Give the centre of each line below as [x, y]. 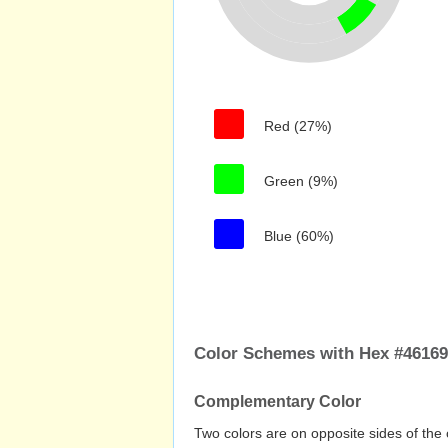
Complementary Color [277, 401]
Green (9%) [301, 181]
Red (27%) [298, 126]
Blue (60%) [299, 236]
